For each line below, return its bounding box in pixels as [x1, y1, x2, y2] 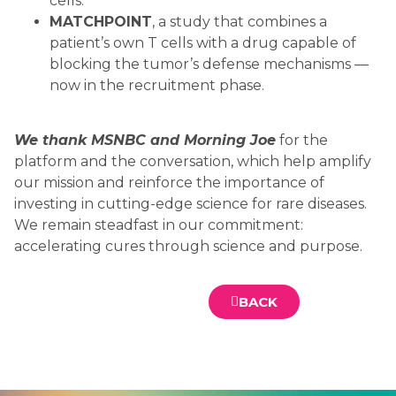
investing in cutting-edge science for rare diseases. [14, 195, 367, 213]
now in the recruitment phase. [49, 76, 264, 94]
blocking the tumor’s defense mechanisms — [49, 55, 369, 72]
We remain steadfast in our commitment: [14, 217, 303, 234]
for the [276, 132, 328, 149]
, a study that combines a [152, 12, 327, 30]
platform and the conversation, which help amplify [14, 153, 371, 171]
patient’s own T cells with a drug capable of [49, 34, 356, 51]
